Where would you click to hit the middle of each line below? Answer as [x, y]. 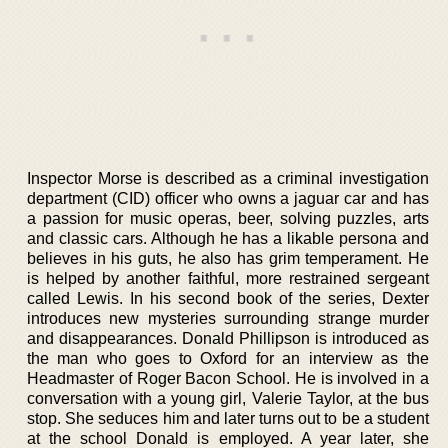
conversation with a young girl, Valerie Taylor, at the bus [228, 398]
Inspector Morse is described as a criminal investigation [228, 178]
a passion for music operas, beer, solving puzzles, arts [228, 218]
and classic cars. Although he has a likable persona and [228, 238]
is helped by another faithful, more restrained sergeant [228, 278]
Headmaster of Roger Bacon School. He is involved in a [228, 378]
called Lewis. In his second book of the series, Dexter [228, 298]
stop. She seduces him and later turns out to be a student [228, 418]
